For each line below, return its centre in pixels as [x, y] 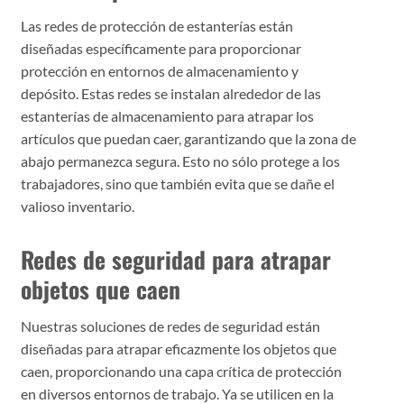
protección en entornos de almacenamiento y [159, 70]
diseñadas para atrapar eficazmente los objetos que [178, 349]
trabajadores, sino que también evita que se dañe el [177, 183]
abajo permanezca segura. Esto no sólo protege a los [180, 161]
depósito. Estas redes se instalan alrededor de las [170, 93]
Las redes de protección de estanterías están [156, 25]
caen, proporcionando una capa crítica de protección [181, 372]
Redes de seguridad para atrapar [175, 258]
